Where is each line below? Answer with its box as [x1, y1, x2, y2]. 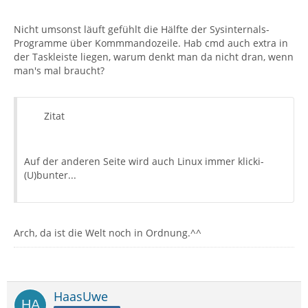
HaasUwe [54, 288, 108, 305]
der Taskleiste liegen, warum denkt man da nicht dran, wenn [14, 50, 294, 63]
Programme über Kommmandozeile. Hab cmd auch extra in [14, 36, 288, 49]
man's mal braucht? [14, 64, 104, 77]
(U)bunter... [24, 168, 76, 181]
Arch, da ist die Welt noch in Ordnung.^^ [14, 226, 201, 239]
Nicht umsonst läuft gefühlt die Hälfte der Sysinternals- [14, 23, 269, 36]
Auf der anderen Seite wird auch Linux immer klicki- [24, 155, 264, 168]
